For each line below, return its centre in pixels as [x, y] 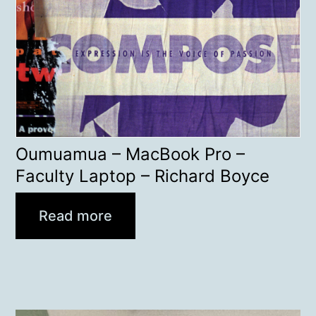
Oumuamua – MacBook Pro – [130, 154]
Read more [76, 215]
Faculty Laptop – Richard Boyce [143, 176]
